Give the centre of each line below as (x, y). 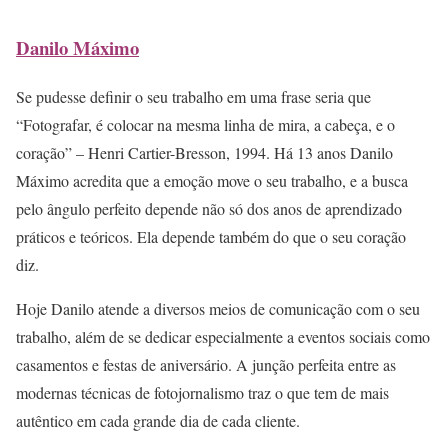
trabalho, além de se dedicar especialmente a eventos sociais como (223, 337)
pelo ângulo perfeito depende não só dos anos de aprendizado (209, 209)
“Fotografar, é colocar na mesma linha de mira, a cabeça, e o (205, 125)
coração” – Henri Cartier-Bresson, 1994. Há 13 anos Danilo (204, 153)
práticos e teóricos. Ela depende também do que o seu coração (211, 237)
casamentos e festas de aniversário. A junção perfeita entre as (206, 365)
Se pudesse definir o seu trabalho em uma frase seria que (193, 97)
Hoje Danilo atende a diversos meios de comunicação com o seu (218, 309)
